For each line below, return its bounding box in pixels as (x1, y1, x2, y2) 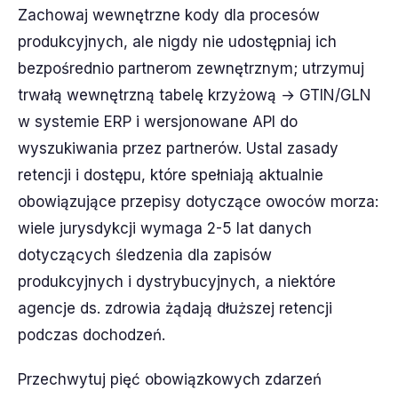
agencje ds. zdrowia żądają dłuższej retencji (18, 299, 332, 317)
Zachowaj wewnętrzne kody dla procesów (18, 6, 320, 24)
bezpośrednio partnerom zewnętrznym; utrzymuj (18, 60, 364, 77)
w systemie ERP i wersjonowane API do (18, 113, 298, 131)
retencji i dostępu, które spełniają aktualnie (18, 166, 323, 184)
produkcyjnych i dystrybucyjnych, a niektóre (18, 273, 336, 291)
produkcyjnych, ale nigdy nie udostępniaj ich (18, 33, 337, 51)
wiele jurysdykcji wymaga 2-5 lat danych (18, 219, 312, 237)
